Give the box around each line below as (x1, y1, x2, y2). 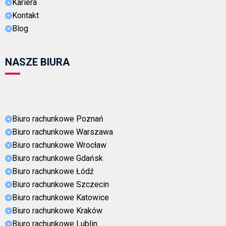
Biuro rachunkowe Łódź (12, 166, 94, 176)
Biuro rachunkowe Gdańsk (12, 153, 103, 163)
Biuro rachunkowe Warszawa (12, 127, 113, 137)
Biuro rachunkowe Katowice (12, 192, 109, 202)
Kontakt (12, 10, 39, 20)
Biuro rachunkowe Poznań (12, 114, 103, 124)
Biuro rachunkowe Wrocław (12, 140, 106, 150)
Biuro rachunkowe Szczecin (12, 179, 109, 189)
